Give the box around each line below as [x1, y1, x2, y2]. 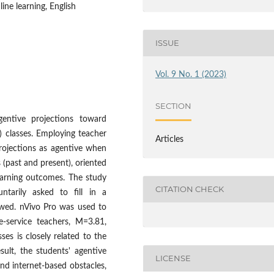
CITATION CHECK [155, 184, 224, 194]
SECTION [155, 101, 192, 111]
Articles [155, 135, 184, 144]
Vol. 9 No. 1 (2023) [155, 70, 227, 79]
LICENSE [155, 253, 191, 264]
